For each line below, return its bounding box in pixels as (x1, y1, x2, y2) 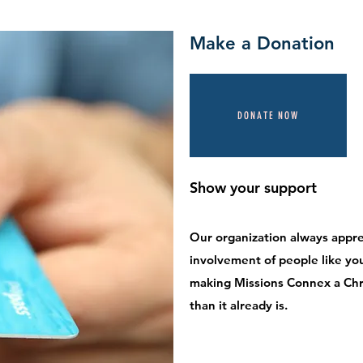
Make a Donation (190, 32, 335, 54)
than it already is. (190, 297, 291, 313)
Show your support (190, 178, 317, 197)
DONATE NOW (237, 109, 300, 122)
